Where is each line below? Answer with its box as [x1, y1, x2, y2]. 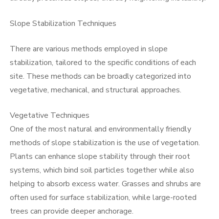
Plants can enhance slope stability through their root [10, 151, 190, 162]
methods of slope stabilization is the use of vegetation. [10, 137, 200, 148]
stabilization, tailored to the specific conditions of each [10, 57, 196, 68]
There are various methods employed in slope [10, 44, 168, 54]
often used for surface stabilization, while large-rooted [10, 192, 197, 203]
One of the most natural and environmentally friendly [10, 124, 191, 134]
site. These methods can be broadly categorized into [10, 71, 191, 82]
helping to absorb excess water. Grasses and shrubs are [10, 178, 201, 189]
